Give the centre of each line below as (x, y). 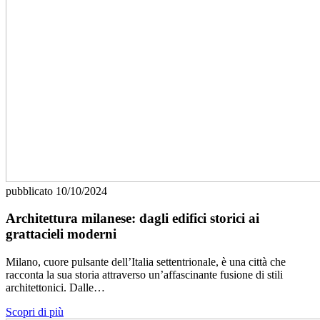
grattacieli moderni (61, 234)
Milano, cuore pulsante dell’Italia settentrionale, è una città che (146, 262)
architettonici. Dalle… (55, 288)
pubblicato (31, 191)
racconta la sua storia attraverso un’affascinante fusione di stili (144, 275)
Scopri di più (35, 312)
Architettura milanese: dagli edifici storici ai (132, 219)
